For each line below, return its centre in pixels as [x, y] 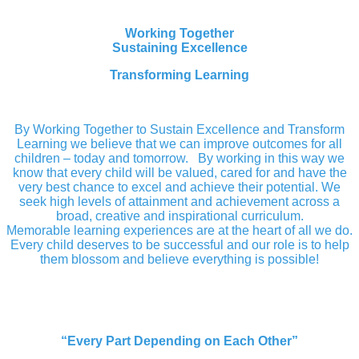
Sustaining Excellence [179, 48]
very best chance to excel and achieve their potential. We [179, 188]
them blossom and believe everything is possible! [179, 260]
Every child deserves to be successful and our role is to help [179, 245]
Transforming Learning [179, 75]
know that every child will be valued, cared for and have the [179, 173]
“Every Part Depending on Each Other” [179, 341]
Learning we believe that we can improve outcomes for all [179, 144]
